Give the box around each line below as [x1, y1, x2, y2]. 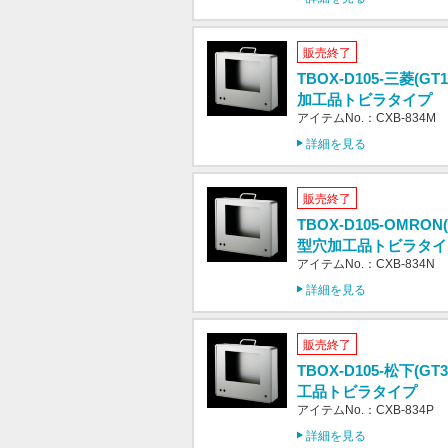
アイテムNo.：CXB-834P [297, 403, 434, 417]
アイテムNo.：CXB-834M [297, 111, 436, 125]
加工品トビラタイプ [297, 91, 432, 108]
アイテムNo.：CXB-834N [297, 257, 435, 271]
